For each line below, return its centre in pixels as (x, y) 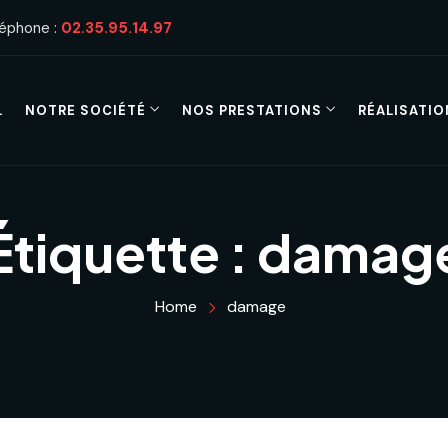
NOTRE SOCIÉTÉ (85, 110)
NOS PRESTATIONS (251, 110)
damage (256, 306)
